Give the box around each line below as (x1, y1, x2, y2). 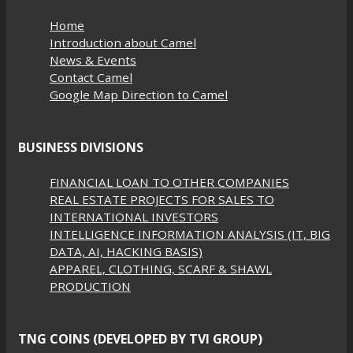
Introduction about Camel (50, 35, 196, 51)
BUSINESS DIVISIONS (18, 139, 143, 157)
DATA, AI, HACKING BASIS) (50, 243, 203, 259)
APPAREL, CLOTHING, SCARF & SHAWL (50, 260, 272, 277)
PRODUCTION (50, 277, 131, 294)
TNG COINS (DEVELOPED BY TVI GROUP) (18, 329, 262, 347)
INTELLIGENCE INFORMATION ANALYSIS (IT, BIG (50, 225, 330, 242)
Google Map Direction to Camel (50, 87, 228, 103)
